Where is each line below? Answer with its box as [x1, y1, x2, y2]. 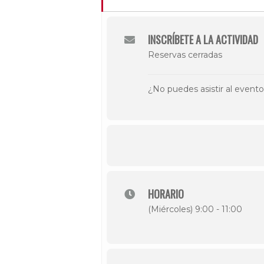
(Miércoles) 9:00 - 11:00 [148, 204, 242, 214]
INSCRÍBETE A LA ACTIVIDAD [148, 32, 258, 47]
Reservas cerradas [148, 49, 222, 60]
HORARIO [148, 186, 184, 202]
